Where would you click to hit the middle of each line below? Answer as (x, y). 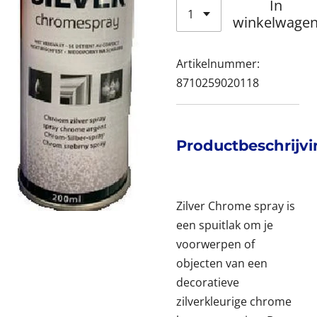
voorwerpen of (215, 244)
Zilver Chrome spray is (236, 206)
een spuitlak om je (225, 225)
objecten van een (222, 263)
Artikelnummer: (218, 64)
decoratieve (208, 282)
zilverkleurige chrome (234, 301)
